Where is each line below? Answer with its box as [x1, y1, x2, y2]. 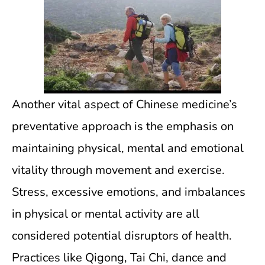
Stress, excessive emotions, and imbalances [12, 184, 245, 200]
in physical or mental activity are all [12, 206, 199, 222]
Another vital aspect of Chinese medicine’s [12, 96, 237, 112]
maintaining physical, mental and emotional [12, 140, 244, 156]
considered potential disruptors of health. [12, 228, 232, 244]
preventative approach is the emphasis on [12, 118, 234, 134]
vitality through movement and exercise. [12, 162, 225, 178]
